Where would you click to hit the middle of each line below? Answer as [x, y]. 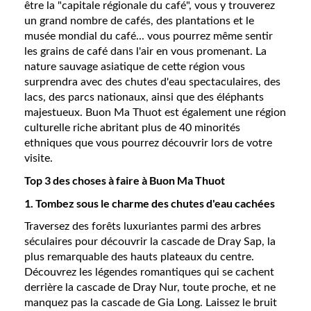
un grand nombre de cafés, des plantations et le [139, 21]
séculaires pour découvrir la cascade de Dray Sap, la [150, 242]
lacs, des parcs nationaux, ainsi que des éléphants [144, 97]
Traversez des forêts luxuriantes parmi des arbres [143, 226]
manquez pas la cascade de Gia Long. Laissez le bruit [151, 303]
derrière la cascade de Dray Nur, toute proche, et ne [150, 287]
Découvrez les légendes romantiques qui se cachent [149, 272]
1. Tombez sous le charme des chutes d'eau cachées [150, 203]
